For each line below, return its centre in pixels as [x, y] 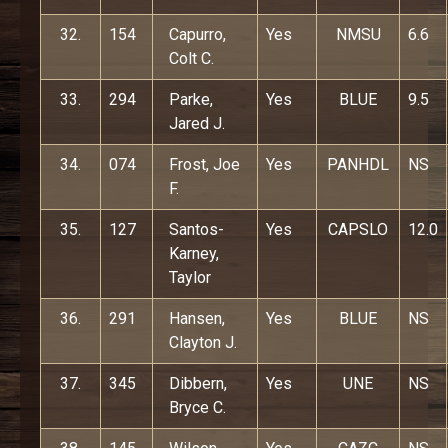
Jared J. [197, 123]
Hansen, [197, 318]
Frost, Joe [204, 164]
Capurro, [197, 34]
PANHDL [358, 164]
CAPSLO [358, 229]
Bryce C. [197, 407]
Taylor [190, 277]
